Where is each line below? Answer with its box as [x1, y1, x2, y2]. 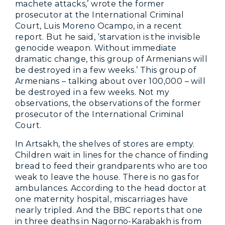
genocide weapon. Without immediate [15, 43, 177, 53]
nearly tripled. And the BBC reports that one [15, 205, 203, 215]
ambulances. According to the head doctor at [15, 183, 207, 193]
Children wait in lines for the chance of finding [15, 150, 209, 160]
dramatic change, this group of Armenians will [15, 54, 207, 64]
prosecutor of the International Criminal [15, 109, 184, 119]
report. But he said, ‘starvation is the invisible [15, 32, 201, 42]
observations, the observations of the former [15, 98, 201, 108]
